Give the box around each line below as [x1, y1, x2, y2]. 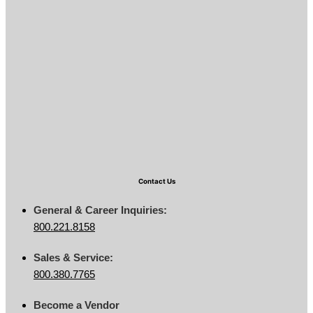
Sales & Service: [34, 252, 113, 264]
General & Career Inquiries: [34, 204, 167, 217]
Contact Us [138, 177, 175, 186]
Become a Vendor [34, 299, 119, 312]
